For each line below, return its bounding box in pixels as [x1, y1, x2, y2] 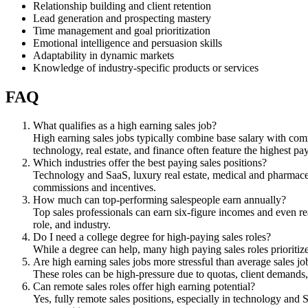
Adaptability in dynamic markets [33, 49, 174, 61]
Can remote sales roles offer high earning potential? [33, 280, 255, 293]
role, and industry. [33, 219, 111, 231]
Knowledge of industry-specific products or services [33, 61, 258, 74]
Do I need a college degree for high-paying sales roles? [33, 231, 271, 243]
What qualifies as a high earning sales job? [33, 120, 217, 132]
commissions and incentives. [33, 181, 156, 194]
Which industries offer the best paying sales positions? [33, 157, 267, 169]
